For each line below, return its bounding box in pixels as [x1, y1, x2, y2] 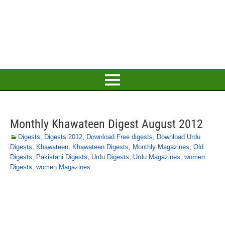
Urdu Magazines [133, 153, 180, 161]
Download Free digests [86, 133, 153, 141]
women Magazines [36, 163, 90, 171]
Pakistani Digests [36, 153, 87, 161]
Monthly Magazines [133, 143, 189, 151]
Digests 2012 [44, 133, 82, 141]
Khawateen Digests [72, 143, 129, 151]
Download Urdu [157, 133, 200, 141]
